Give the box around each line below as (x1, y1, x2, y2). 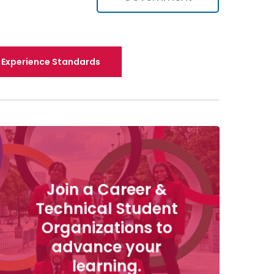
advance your (51, 236, 162, 258)
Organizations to (41, 217, 172, 239)
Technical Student (35, 198, 178, 220)
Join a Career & (46, 179, 167, 201)
